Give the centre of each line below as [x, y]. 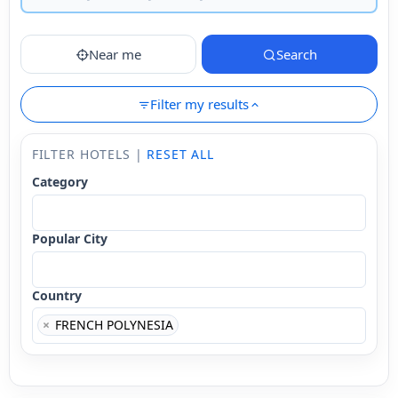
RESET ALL [180, 154]
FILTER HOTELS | [89, 154]
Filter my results [199, 104]
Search [296, 54]
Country [56, 295]
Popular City [69, 238]
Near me [115, 54]
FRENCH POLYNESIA [112, 325]
